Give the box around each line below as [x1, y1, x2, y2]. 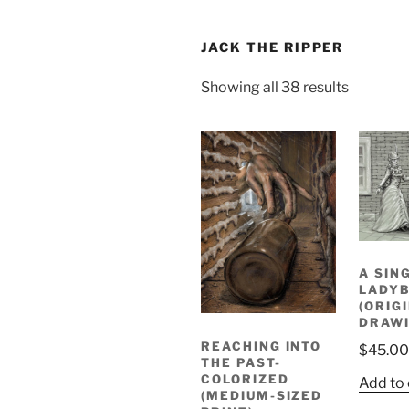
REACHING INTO [201, 338, 322, 353]
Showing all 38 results [201, 78, 349, 96]
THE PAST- [201, 354, 281, 370]
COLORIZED [201, 371, 289, 386]
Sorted [348, 77, 394, 95]
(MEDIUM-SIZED [201, 387, 323, 403]
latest [348, 121, 386, 139]
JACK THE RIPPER [201, 39, 344, 55]
